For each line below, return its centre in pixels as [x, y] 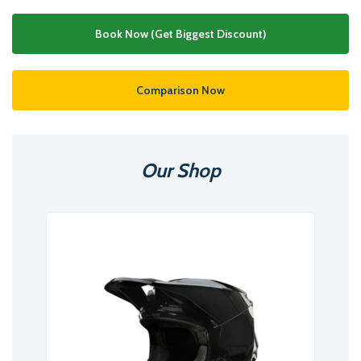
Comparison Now [180, 91]
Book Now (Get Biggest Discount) [180, 34]
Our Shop [180, 171]
